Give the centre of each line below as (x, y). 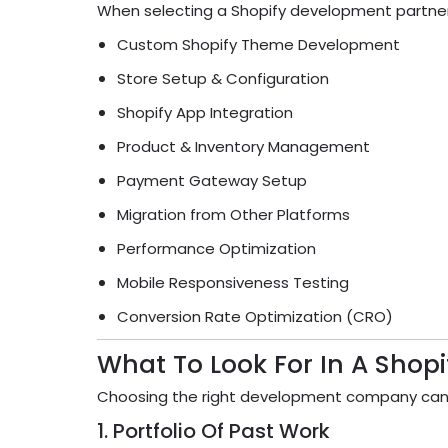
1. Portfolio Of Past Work (213, 431)
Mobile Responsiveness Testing (233, 283)
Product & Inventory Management (243, 147)
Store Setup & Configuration (223, 79)
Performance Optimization (216, 249)
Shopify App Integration (205, 113)
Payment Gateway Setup (212, 181)
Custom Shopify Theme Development (258, 45)
